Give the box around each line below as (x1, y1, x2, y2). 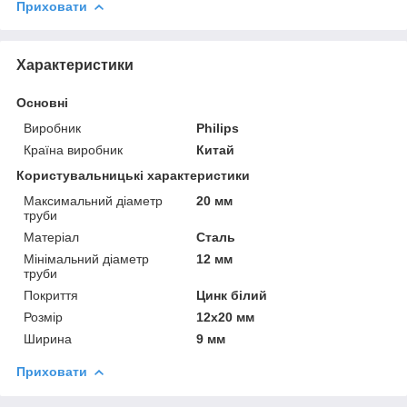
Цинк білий (196, 287, 268, 303)
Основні (16, 94, 68, 110)
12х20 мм (196, 309, 255, 324)
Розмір (24, 309, 63, 324)
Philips (196, 120, 240, 135)
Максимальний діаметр (24, 193, 163, 208)
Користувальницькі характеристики (16, 167, 250, 183)
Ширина (24, 331, 72, 346)
